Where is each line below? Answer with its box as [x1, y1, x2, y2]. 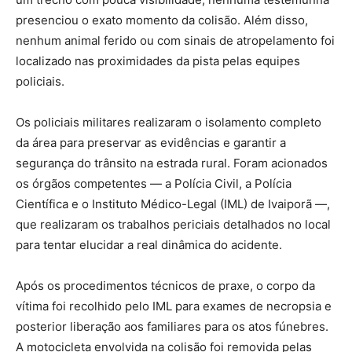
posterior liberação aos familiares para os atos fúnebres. [16, 319, 328, 335]
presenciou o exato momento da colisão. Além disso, [16, 13, 308, 28]
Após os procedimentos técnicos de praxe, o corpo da [16, 278, 315, 294]
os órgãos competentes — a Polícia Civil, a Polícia [16, 176, 291, 192]
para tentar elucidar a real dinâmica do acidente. [16, 237, 282, 253]
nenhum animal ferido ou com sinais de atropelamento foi [16, 33, 335, 49]
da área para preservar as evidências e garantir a [16, 135, 286, 151]
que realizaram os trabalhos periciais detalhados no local [16, 217, 331, 233]
